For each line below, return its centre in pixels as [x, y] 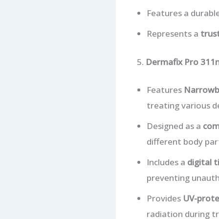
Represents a [173, 34]
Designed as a [175, 126]
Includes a [167, 162]
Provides [164, 198]
